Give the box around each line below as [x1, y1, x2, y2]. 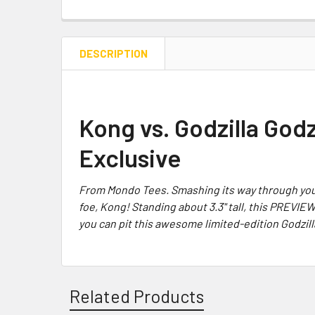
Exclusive [79, 142, 181, 172]
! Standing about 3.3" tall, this [126, 199, 269, 213]
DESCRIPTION [79, 46, 148, 60]
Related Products [70, 285, 204, 307]
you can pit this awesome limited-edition [79, 216, 281, 230]
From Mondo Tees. [79, 182, 171, 196]
